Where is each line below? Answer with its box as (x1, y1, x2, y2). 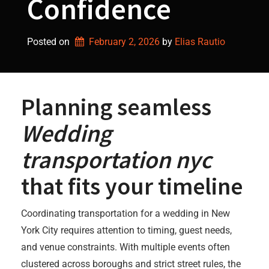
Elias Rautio (174, 36, 225, 47)
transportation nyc (21, 145, 211, 175)
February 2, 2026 (88, 36, 160, 47)
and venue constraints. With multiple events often (21, 241, 230, 253)
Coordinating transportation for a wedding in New (21, 208, 230, 219)
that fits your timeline (21, 171, 243, 201)
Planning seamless (21, 92, 211, 122)
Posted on (27, 36, 72, 47)
